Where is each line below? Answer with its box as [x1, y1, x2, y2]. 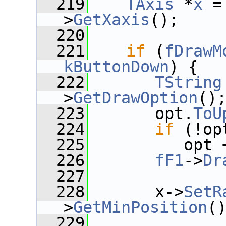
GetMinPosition [73, 198, 207, 216]
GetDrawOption [73, 89, 198, 107]
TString [155, 73, 222, 91]
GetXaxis [73, 11, 150, 29]
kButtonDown [64, 58, 169, 76]
